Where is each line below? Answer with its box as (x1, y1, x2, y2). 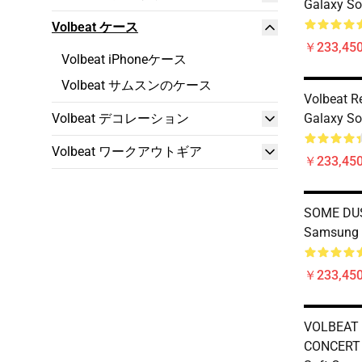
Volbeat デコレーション (52, 111, 189, 126)
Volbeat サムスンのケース (61, 78, 212, 93)
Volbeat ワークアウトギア (52, 144, 202, 159)
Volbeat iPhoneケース (61, 52, 187, 67)
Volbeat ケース (52, 19, 138, 35)
